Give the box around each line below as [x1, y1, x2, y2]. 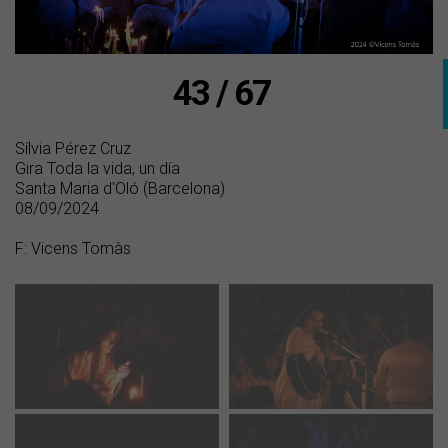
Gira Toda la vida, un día [15, 159, 180, 179]
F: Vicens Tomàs [15, 239, 131, 259]
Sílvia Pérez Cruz [15, 139, 131, 159]
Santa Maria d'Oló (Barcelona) [15, 179, 225, 199]
